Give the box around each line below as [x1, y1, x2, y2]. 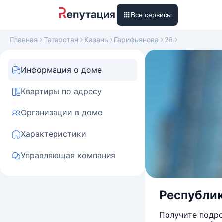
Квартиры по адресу [21, 86, 102, 96]
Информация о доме [21, 65, 102, 75]
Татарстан [44, 35, 78, 44]
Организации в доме [21, 108, 102, 117]
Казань [84, 35, 108, 44]
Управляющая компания [21, 150, 115, 160]
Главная [10, 35, 38, 44]
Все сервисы [131, 11, 172, 19]
